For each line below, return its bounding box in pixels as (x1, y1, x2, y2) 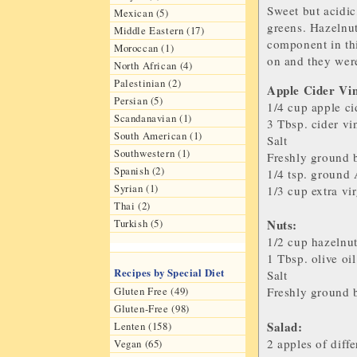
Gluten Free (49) (114, 283, 189, 298)
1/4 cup (267, 98, 312, 115)
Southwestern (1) (114, 145, 190, 160)
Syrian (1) (114, 180, 159, 195)
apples (277, 335, 312, 352)
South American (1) (114, 127, 202, 143)
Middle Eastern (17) (114, 22, 205, 37)
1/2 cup (267, 233, 312, 250)
